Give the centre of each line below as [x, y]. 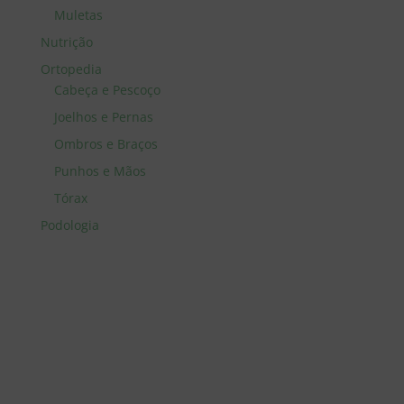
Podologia [69, 225]
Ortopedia [71, 69]
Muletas [78, 15]
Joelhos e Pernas [103, 117]
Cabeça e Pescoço [107, 90]
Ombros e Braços [106, 144]
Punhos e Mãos [100, 171]
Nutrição [66, 42]
